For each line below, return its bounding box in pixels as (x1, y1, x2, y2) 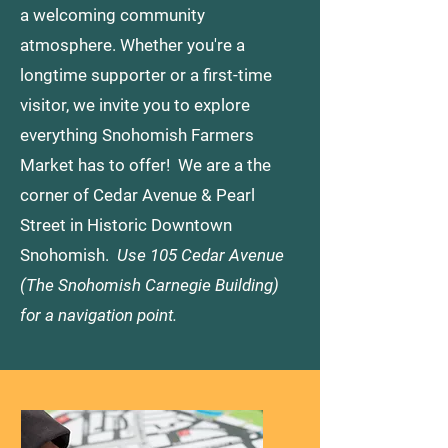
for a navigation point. (20, 305, 177, 325)
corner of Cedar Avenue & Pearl (20, 185, 255, 205)
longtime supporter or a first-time (20, 65, 272, 85)
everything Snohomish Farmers (20, 125, 254, 145)
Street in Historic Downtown (20, 215, 232, 235)
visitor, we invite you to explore (20, 95, 250, 115)
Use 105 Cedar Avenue (117, 245, 284, 265)
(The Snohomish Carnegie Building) (20, 275, 279, 295)
